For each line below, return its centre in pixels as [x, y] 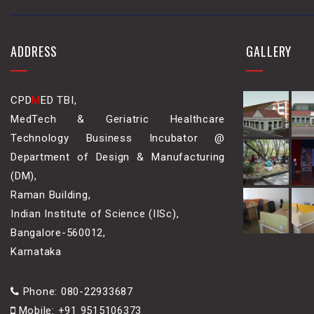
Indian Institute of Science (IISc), [95, 214]
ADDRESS [34, 52]
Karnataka [36, 252]
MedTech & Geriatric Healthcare [118, 120]
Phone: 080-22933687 [76, 292]
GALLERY [269, 52]
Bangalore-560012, [58, 233]
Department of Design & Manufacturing [118, 157]
